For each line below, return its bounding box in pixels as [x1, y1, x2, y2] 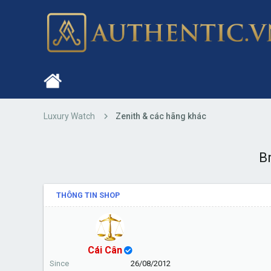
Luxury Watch [44, 111, 95, 121]
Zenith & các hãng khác [116, 111, 206, 121]
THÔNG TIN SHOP [56, 190, 120, 200]
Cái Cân [88, 244, 122, 256]
